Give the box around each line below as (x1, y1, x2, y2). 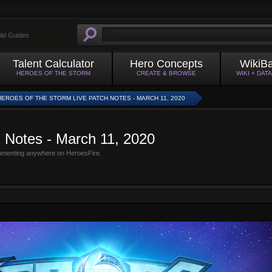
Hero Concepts (130, 58, 203, 70)
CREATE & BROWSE (137, 70, 196, 76)
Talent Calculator (13, 58, 94, 70)
